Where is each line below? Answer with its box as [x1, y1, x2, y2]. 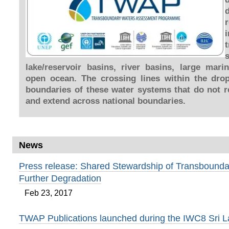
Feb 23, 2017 [24, 189, 73, 198]
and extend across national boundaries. [26, 96, 186, 106]
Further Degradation [18, 172, 101, 184]
